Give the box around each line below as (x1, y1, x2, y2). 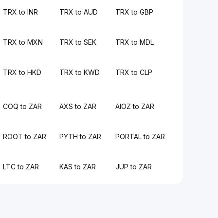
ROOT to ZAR (3, 132, 47, 141)
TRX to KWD (59, 68, 100, 76)
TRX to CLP (115, 68, 152, 76)
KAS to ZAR (59, 163, 96, 171)
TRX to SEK (59, 38, 96, 46)
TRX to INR (3, 8, 38, 16)
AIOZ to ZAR (115, 102, 154, 110)
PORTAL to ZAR (115, 132, 165, 141)
